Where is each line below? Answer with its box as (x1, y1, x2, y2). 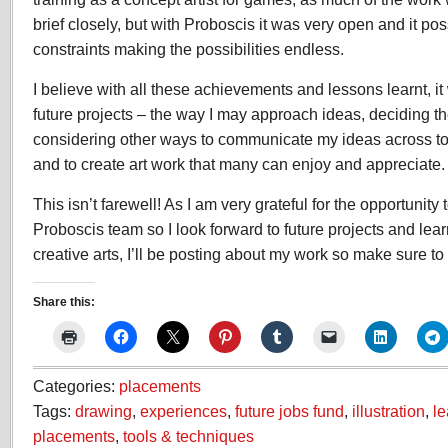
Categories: (33, 377, 119, 395)
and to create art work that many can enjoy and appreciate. (33, 155, 445, 173)
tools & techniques (123, 427, 254, 445)
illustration (352, 402, 425, 420)
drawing (75, 402, 132, 420)
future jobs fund (235, 402, 344, 420)
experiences (140, 402, 227, 420)
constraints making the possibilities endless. (33, 40, 344, 58)
